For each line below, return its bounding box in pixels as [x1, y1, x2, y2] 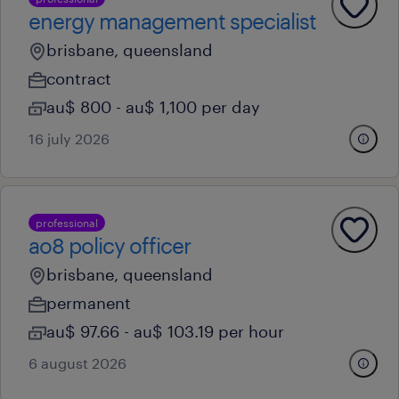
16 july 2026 [28, 130, 110, 147]
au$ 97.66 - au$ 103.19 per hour [46, 322, 284, 341]
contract [46, 69, 111, 88]
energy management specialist [28, 8, 316, 34]
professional [36, 216, 98, 229]
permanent [46, 293, 131, 313]
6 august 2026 [28, 354, 126, 371]
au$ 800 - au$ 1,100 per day [46, 97, 260, 117]
